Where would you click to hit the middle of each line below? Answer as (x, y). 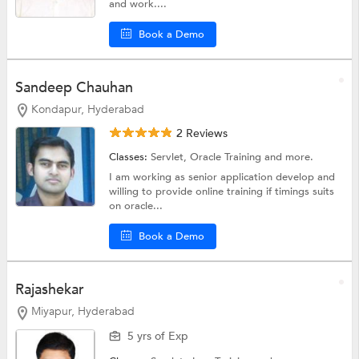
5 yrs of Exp (158, 336)
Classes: (130, 157)
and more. (289, 157)
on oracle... (136, 206)
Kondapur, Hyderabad (87, 109)
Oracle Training (228, 157)
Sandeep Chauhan (74, 87)
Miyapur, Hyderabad (83, 312)
